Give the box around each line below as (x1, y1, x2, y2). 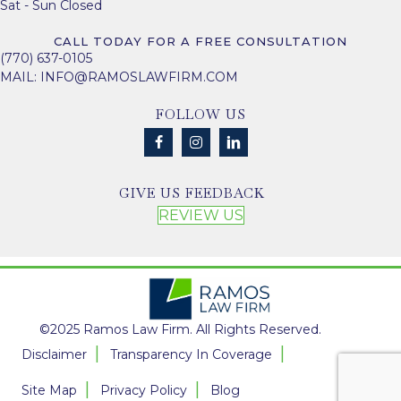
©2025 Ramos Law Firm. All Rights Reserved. (39, 321, 321, 338)
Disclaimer (21, 346, 87, 363)
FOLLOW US (155, 106, 246, 124)
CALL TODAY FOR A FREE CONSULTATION (54, 34, 347, 49)
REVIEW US (158, 207, 243, 225)
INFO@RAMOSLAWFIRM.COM (40, 69, 238, 86)
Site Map (21, 382, 77, 399)
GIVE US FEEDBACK (118, 184, 265, 202)
